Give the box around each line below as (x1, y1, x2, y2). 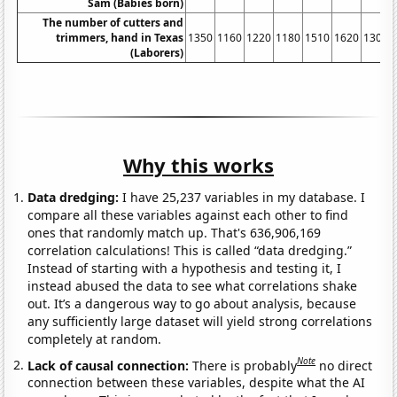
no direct (319, 356, 373, 374)
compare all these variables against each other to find (27, 206, 349, 223)
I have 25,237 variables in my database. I (119, 188, 366, 206)
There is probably (192, 356, 298, 374)
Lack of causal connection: (27, 356, 193, 374)
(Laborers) (130, 44, 184, 60)
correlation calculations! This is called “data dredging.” (27, 241, 353, 259)
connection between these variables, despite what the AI (27, 374, 366, 392)
